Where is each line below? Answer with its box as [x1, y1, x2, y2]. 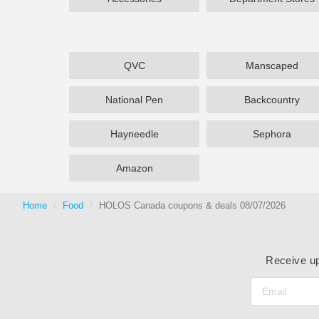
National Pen [105, 94, 164, 105]
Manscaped [245, 60, 298, 71]
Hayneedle [110, 128, 159, 140]
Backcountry [244, 94, 300, 105]
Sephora [252, 128, 291, 140]
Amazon [115, 162, 153, 174]
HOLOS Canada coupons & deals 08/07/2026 [99, 200, 286, 211]
